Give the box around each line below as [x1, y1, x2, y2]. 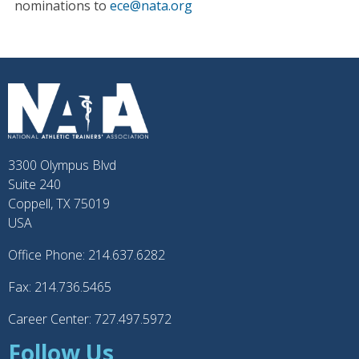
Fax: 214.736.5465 [8, 278, 111, 296]
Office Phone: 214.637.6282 [8, 246, 165, 264]
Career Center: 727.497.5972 [8, 310, 171, 329]
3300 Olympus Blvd [8, 156, 116, 175]
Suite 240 [8, 175, 61, 194]
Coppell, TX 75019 [8, 195, 110, 213]
